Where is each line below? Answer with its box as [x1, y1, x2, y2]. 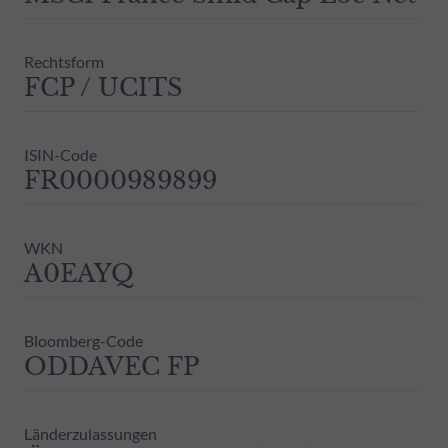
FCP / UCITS [24, 72, 182, 102]
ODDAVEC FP [24, 351, 199, 381]
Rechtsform [24, 51, 104, 71]
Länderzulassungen [24, 423, 157, 443]
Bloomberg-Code [24, 330, 143, 350]
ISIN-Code [24, 144, 97, 164]
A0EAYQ [24, 258, 134, 288]
